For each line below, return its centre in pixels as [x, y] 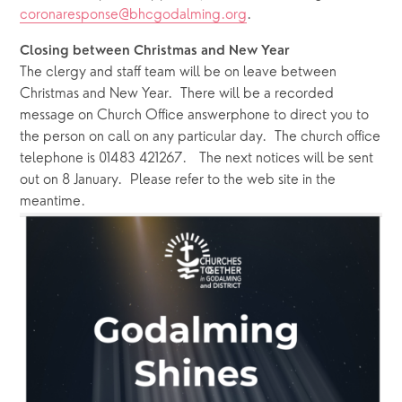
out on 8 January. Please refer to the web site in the [178, 181]
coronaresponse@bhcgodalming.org [134, 16]
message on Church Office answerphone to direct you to [195, 116]
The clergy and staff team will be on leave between [179, 73]
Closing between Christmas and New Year [155, 52]
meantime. [53, 202]
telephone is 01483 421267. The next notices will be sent [197, 159]
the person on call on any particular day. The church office [201, 138]
